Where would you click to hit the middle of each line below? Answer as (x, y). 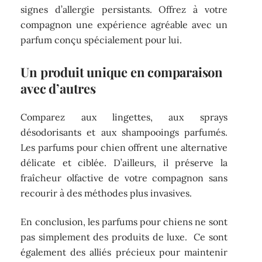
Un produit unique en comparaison (122, 72)
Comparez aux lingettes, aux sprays (124, 117)
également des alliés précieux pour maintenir (124, 252)
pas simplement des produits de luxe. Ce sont (124, 237)
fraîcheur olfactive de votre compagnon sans (124, 178)
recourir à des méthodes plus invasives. (106, 193)
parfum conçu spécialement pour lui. (101, 39)
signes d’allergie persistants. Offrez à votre (124, 9)
